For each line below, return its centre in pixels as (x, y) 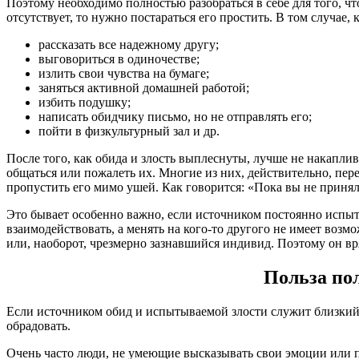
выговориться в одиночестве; (119, 58)
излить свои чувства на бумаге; (124, 73)
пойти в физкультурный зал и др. (129, 131)
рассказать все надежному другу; (129, 44)
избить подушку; (85, 102)
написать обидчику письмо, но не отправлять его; (175, 116)
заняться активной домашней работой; (144, 87)
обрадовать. (38, 325)
